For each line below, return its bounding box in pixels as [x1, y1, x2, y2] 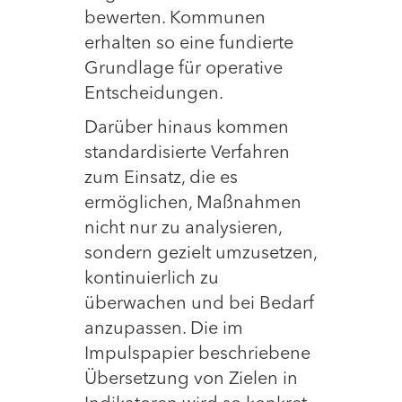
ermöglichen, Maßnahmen [84, 195, 301, 214]
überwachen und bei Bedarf [84, 295, 314, 314]
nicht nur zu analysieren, [84, 220, 282, 239]
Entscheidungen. [84, 85, 223, 104]
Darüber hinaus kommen [84, 119, 289, 138]
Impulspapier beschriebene [84, 345, 310, 364]
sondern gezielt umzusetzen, [84, 245, 317, 264]
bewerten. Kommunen [84, 10, 266, 29]
